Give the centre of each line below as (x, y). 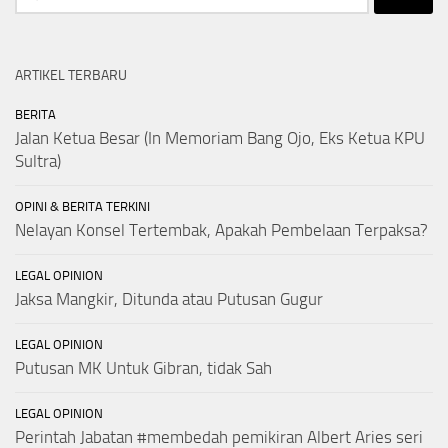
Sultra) (38, 161)
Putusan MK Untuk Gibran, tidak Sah (143, 368)
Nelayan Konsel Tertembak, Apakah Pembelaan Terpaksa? (221, 230)
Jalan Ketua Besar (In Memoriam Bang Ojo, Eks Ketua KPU (220, 138)
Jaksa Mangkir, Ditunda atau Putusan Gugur (169, 299)
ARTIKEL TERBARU (71, 76)
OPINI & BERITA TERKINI (82, 207)
